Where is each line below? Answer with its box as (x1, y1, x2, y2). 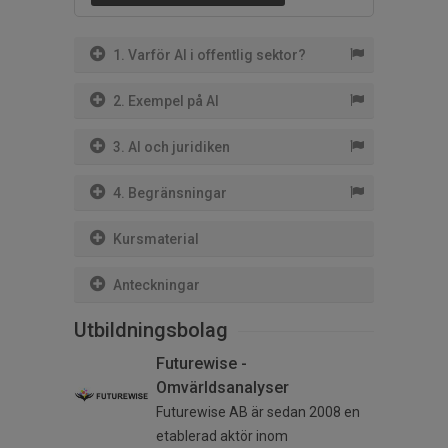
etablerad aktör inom (156, 428, 288, 445)
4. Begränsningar (113, 185, 227, 202)
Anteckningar (113, 277, 200, 294)
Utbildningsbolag (74, 318, 228, 343)
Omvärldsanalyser (156, 378, 289, 398)
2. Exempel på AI (113, 93, 219, 110)
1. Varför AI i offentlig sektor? (113, 47, 306, 64)
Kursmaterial (113, 231, 199, 248)
